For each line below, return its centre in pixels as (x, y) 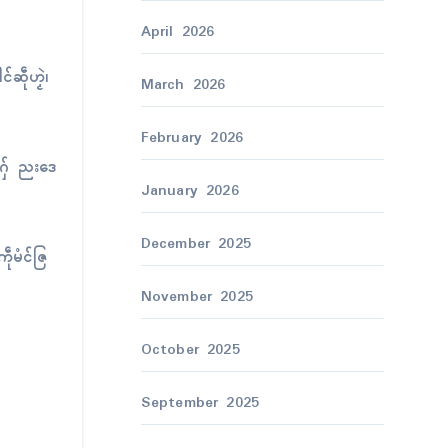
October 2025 (190, 350)
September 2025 (200, 403)
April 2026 (177, 32)
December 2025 (196, 244)
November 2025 (197, 297)
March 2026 (183, 85)
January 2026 (189, 191)
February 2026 (192, 138)
